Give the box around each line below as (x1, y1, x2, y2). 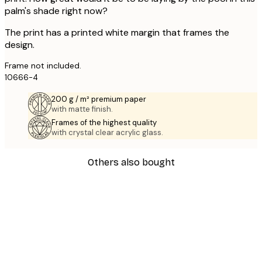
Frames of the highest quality (51, 118, 157, 128)
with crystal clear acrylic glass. (51, 127, 163, 138)
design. (5, 39, 35, 51)
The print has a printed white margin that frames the (5, 26, 229, 39)
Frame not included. (5, 60, 81, 71)
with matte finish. (51, 104, 113, 115)
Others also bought (87, 156, 175, 168)
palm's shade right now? (5, 5, 108, 18)
